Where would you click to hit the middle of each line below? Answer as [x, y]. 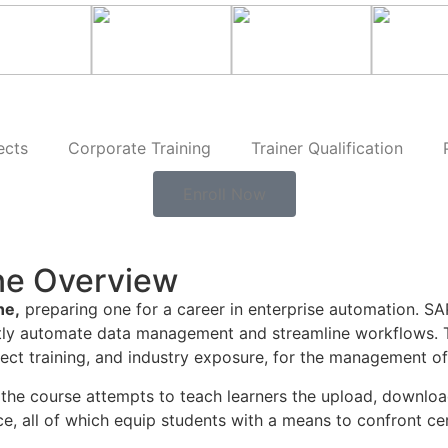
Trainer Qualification [327, 148]
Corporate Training [139, 148]
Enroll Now [224, 194]
